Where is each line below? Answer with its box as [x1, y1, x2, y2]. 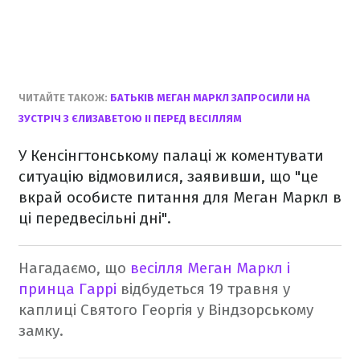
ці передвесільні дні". [18, 209, 171, 228]
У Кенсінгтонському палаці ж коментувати [18, 146, 324, 166]
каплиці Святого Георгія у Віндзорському [18, 301, 313, 320]
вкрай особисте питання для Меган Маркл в [18, 188, 342, 207]
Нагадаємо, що [18, 259, 126, 278]
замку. [18, 321, 63, 341]
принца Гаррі [18, 280, 121, 299]
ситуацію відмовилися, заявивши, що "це [18, 167, 318, 186]
